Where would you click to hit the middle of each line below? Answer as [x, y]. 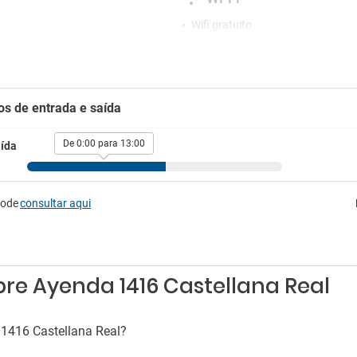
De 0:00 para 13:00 [104, 143]
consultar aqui [55, 203]
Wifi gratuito [222, 25]
